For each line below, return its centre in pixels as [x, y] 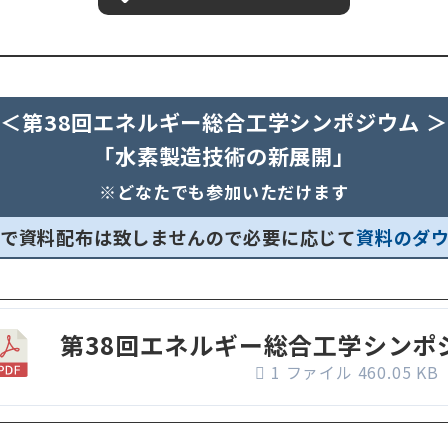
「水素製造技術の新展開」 [224, 155]
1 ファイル [312, 371]
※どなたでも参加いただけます [224, 191]
